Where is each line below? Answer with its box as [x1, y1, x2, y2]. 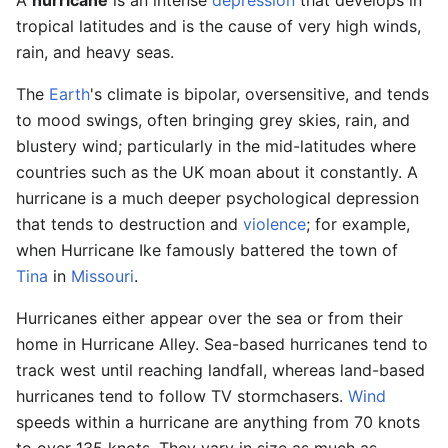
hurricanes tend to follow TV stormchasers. [16, 385, 348, 406]
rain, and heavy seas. [16, 41, 174, 62]
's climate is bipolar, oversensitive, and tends [90, 83, 429, 104]
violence [243, 213, 306, 234]
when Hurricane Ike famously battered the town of [16, 239, 398, 260]
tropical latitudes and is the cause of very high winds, [16, 15, 421, 36]
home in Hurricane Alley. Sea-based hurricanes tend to [16, 333, 428, 354]
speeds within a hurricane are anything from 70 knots [16, 411, 420, 432]
